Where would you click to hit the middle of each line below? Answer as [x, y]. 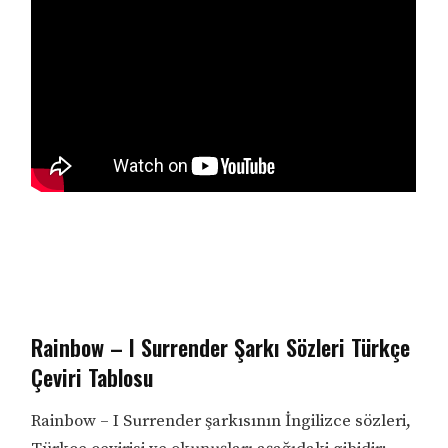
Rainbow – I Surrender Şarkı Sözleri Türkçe [221, 347]
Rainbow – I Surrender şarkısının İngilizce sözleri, [221, 421]
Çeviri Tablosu [92, 377]
